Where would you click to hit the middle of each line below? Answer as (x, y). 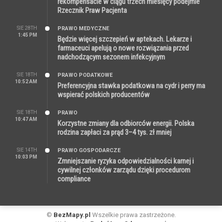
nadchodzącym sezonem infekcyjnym (111, 57)
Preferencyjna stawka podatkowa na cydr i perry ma (131, 85)
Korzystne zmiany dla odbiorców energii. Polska (126, 123)
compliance (74, 179)
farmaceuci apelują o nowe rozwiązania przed (123, 48)
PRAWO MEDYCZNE (83, 28)
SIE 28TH (27, 28)
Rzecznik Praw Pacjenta (92, 10)
